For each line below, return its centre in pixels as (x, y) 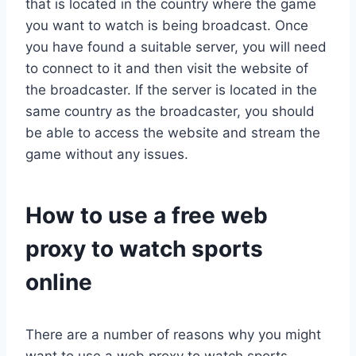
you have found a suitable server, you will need (176, 47)
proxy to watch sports (144, 249)
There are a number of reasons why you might (173, 335)
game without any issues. (107, 155)
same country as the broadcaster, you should (170, 112)
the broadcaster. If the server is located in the (171, 90)
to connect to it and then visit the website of (167, 69)
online (59, 282)
